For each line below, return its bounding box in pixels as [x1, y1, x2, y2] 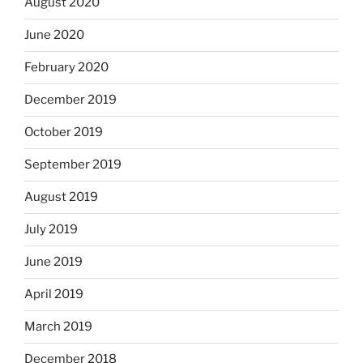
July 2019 [24, 222, 78, 237]
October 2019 [24, 125, 103, 140]
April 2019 [24, 287, 83, 302]
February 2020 [24, 60, 109, 75]
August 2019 [24, 190, 98, 205]
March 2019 [24, 319, 92, 335]
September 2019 [24, 157, 122, 173]
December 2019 [24, 92, 117, 108]
